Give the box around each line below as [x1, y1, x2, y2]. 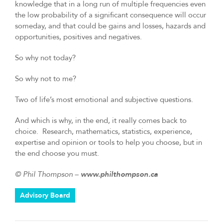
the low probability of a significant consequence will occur [15, 10, 206, 20]
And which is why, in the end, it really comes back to [15, 115, 187, 126]
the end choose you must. [15, 148, 99, 159]
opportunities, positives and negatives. [15, 32, 144, 42]
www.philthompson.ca [81, 169, 158, 180]
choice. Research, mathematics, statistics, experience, [15, 126, 192, 137]
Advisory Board [20, 191, 70, 201]
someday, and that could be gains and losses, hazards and [15, 21, 206, 31]
